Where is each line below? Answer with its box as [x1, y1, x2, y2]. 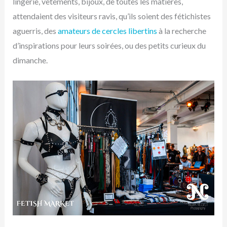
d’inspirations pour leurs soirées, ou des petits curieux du [12, 41, 206, 51]
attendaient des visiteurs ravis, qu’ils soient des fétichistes [12, 11, 211, 21]
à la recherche [157, 26, 206, 36]
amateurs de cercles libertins [57, 26, 157, 36]
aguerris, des [12, 26, 58, 36]
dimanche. [12, 55, 48, 65]
